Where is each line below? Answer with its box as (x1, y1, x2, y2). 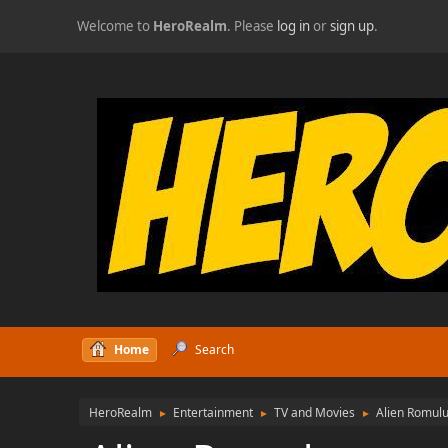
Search (194, 341, 234, 358)
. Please (227, 17, 278, 35)
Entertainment (173, 404, 254, 421)
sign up (330, 17, 375, 35)
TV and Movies (274, 404, 356, 421)
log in (277, 17, 311, 35)
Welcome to (77, 17, 154, 35)
